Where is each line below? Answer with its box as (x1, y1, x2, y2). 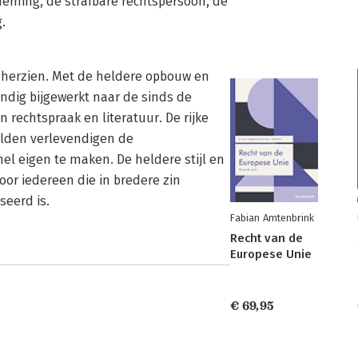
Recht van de (230, 231, 303, 245)
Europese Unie (230, 247, 312, 261)
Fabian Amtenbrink (230, 212, 314, 224)
